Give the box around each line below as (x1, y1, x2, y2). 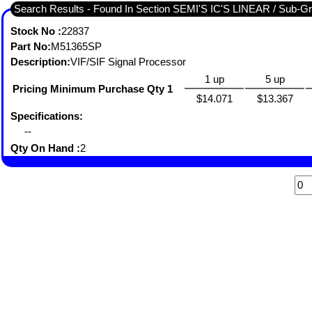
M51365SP (51, 40, 104, 52)
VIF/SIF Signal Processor (70, 56, 189, 68)
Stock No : (10, 25, 61, 37)
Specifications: (10, 110, 83, 122)
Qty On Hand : (10, 142, 80, 154)
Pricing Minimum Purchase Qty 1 (13, 83, 173, 95)
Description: (10, 56, 70, 68)
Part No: (10, 40, 51, 52)
